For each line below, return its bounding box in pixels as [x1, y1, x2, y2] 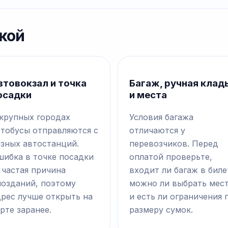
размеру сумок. [129, 204, 193, 215]
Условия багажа [129, 111, 193, 122]
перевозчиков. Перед [129, 138, 218, 149]
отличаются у [129, 125, 185, 135]
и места [129, 89, 167, 101]
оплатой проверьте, [129, 151, 212, 162]
